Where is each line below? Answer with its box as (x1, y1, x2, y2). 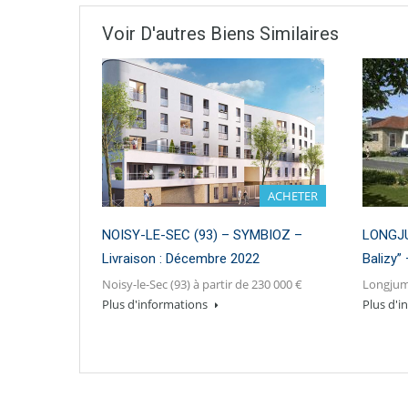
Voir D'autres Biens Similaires (102, 22, 339, 45)
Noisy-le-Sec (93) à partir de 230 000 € (102, 275, 302, 292)
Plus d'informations (102, 295, 210, 312)
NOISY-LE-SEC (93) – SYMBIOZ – (102, 226, 302, 243)
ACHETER (268, 187, 318, 204)
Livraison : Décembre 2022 (102, 250, 260, 267)
